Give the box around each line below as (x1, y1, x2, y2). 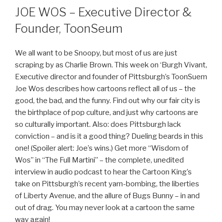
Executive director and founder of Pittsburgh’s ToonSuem (15, 72, 207, 81)
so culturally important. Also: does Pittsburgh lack (15, 119, 181, 129)
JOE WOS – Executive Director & (15, 4, 192, 19)
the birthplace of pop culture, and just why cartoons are (15, 108, 198, 117)
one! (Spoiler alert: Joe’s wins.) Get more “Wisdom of (15, 143, 188, 153)
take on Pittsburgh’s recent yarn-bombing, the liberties (15, 179, 199, 188)
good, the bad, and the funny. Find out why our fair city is (15, 96, 200, 105)
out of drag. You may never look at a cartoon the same (15, 203, 195, 212)
